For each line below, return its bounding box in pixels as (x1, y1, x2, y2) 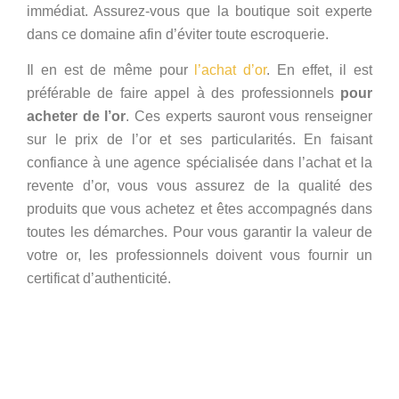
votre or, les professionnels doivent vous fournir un (27, 248, 372, 264)
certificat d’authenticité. (27, 271, 171, 287)
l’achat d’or (194, 62, 267, 78)
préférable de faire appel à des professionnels (27, 85, 340, 102)
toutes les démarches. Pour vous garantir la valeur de (27, 224, 372, 240)
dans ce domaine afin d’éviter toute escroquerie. (27, 26, 329, 42)
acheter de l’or (27, 109, 126, 125)
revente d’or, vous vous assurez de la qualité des (27, 178, 372, 194)
